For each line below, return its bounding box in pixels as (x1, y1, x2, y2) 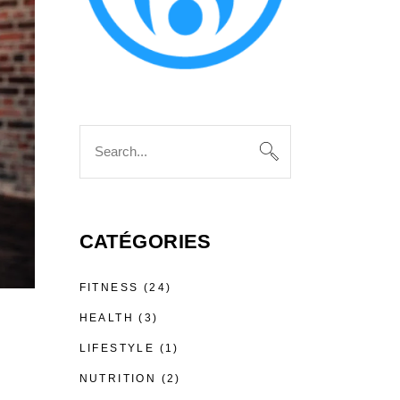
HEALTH (79, 311, 134, 324)
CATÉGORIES (79, 229, 212, 253)
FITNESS (79, 280, 139, 294)
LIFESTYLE (79, 341, 155, 354)
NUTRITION (79, 371, 157, 385)
